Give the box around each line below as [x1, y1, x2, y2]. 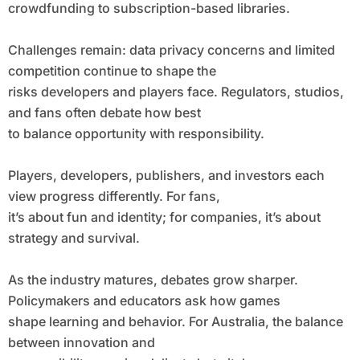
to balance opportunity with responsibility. [7, 125, 264, 142]
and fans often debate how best [7, 104, 201, 121]
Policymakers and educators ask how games [7, 292, 280, 309]
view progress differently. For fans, [7, 188, 220, 205]
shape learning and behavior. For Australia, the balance [7, 313, 343, 330]
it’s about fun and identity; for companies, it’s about [7, 209, 321, 226]
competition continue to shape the [7, 63, 216, 80]
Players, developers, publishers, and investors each [7, 167, 325, 184]
